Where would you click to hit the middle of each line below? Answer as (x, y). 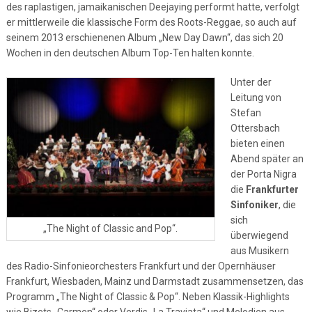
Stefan (245, 113)
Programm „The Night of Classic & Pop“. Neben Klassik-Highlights (148, 297)
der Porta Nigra (263, 174)
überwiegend (259, 235)
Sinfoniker (254, 205)
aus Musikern (259, 251)
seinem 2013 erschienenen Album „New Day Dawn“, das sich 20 (145, 38)
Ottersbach (255, 128)
